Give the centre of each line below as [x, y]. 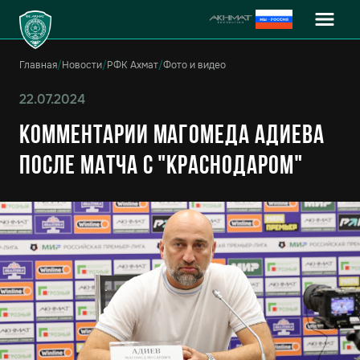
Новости [82, 65]
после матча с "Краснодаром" [161, 167]
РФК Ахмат [133, 65]
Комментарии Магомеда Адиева [172, 137]
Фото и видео [194, 65]
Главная [38, 65]
